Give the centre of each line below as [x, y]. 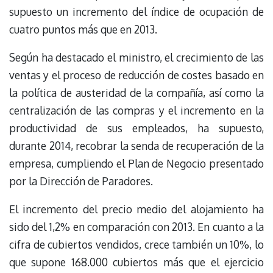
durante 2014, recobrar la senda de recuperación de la [136, 146]
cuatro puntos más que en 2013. [83, 29]
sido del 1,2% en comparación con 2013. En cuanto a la [136, 227]
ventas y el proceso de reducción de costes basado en [136, 75]
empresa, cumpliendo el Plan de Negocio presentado [136, 164]
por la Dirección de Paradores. [81, 181]
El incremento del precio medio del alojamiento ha [136, 209]
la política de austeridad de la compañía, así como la [136, 93]
